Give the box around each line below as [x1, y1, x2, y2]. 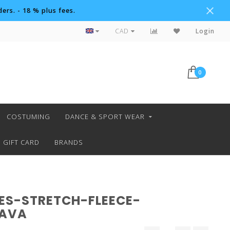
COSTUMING [6, 112, 50, 121]
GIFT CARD [3, 138, 40, 147]
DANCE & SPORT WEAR [65, 112, 145, 121]
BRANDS [54, 138, 83, 147]
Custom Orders [87, 27, 135, 35]
